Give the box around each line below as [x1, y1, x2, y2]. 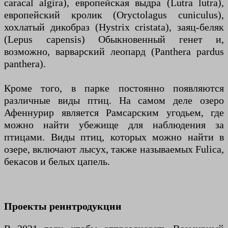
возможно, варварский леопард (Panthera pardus [4, 45, 224, 57]
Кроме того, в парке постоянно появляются [4, 82, 224, 94]
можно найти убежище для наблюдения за [4, 119, 224, 130]
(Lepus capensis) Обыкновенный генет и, [4, 33, 224, 45]
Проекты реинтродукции [4, 200, 122, 212]
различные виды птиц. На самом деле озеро [4, 94, 224, 106]
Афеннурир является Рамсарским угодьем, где [4, 106, 224, 118]
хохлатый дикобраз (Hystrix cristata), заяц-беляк [4, 21, 224, 33]
